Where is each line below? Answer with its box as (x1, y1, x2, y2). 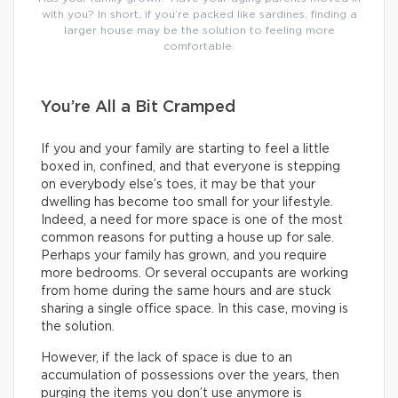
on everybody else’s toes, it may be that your (41, 178, 315, 191)
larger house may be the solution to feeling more (63, 24, 335, 36)
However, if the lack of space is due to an (41, 351, 292, 364)
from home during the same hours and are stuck (41, 284, 331, 298)
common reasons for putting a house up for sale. (41, 231, 334, 244)
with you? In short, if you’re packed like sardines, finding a (41, 8, 357, 20)
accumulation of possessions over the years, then (41, 369, 339, 382)
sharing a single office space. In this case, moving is (41, 302, 348, 315)
